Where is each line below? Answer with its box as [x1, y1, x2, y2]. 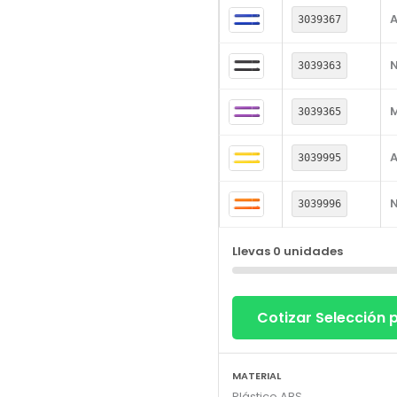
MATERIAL [231, 369, 281, 384]
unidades [280, 243, 343, 261]
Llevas [231, 243, 273, 261]
